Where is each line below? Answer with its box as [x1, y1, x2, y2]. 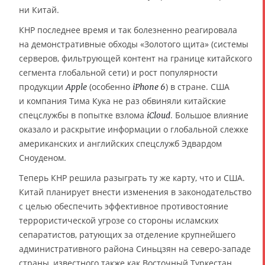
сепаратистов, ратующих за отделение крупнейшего [19, 228, 235, 240]
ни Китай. [19, 4, 59, 15]
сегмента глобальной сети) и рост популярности [19, 66, 218, 78]
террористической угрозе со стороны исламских [19, 214, 218, 226]
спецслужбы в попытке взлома [19, 109, 147, 121]
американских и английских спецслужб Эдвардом [19, 137, 222, 149]
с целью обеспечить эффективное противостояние [19, 200, 228, 212]
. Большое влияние [170, 109, 248, 121]
